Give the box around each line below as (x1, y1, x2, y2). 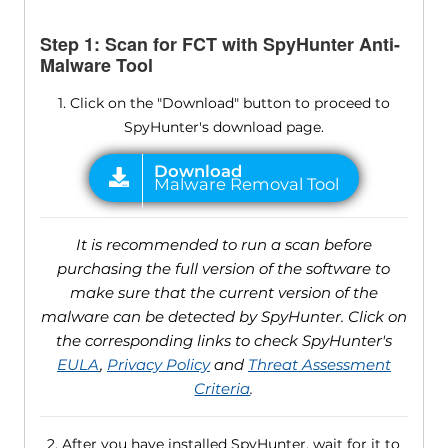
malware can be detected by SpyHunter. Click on (40, 306, 407, 326)
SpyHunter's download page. (123, 117, 324, 136)
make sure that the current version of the (69, 282, 378, 302)
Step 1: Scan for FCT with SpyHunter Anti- (39, 30, 400, 57)
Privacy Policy (106, 354, 210, 374)
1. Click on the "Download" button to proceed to (57, 93, 390, 112)
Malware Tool (39, 51, 153, 78)
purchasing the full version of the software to (57, 258, 391, 278)
